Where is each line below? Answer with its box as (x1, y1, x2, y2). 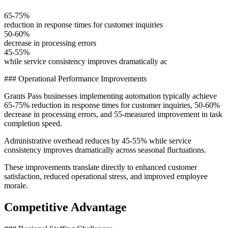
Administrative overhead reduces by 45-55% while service (4, 136, 191, 146)
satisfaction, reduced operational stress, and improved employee (4, 172, 208, 181)
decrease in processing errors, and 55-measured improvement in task (4, 110, 222, 119)
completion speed (4, 119, 60, 128)
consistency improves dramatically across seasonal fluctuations (4, 146, 204, 155)
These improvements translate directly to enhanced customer (4, 163, 197, 172)
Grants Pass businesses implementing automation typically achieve (4, 92, 217, 101)
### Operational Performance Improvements (4, 74, 147, 83)
